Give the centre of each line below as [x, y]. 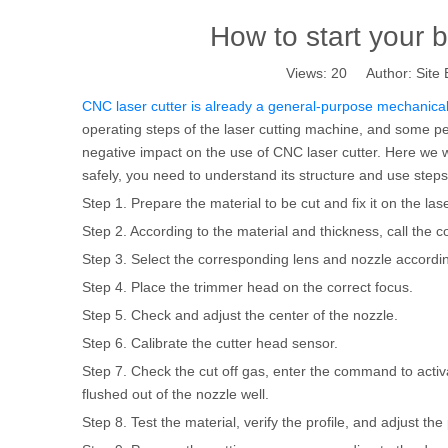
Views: [308, 73]
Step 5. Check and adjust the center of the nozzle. [240, 315]
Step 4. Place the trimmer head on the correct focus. [247, 287]
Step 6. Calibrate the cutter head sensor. [210, 343]
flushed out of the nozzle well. [175, 394]
